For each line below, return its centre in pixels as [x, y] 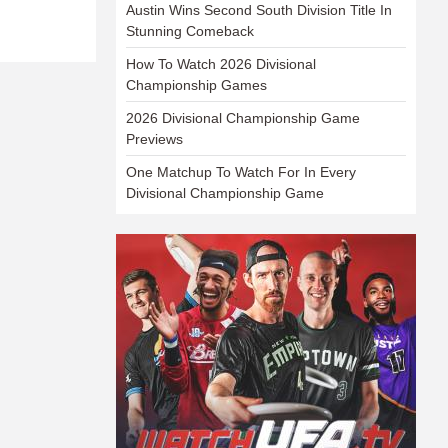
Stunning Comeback [190, 31]
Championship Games [196, 85]
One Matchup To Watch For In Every [241, 172]
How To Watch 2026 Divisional [221, 64]
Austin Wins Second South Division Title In [259, 10]
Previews [154, 139]
